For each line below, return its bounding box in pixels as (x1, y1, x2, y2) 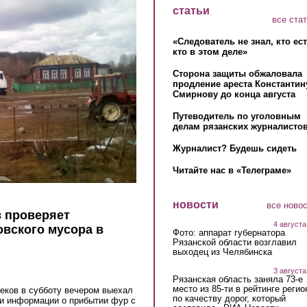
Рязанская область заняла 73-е (172, 273, 303, 284)
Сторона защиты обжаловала (172, 69, 302, 79)
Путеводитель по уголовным (172, 111, 301, 122)
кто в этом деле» (172, 47, 247, 58)
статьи (172, 5, 210, 16)
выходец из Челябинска (172, 246, 272, 257)
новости (172, 199, 219, 211)
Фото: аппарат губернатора (172, 227, 285, 238)
